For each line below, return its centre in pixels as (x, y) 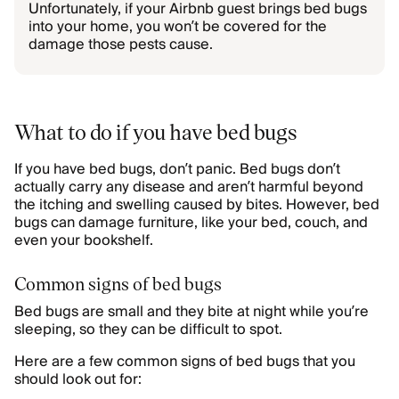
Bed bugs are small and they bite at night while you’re (191, 312)
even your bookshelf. (84, 240)
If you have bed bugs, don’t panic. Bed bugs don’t (177, 169)
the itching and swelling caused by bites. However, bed (197, 205)
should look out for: (78, 379)
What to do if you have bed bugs (155, 131)
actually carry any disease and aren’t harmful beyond (189, 187)
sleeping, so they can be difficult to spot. (148, 330)
